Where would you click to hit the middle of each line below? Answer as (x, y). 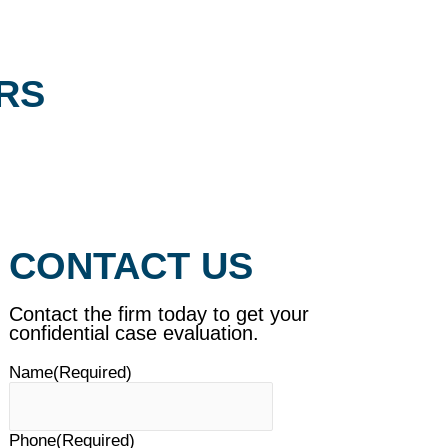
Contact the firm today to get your (158, 314)
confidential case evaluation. (133, 333)
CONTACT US (130, 266)
